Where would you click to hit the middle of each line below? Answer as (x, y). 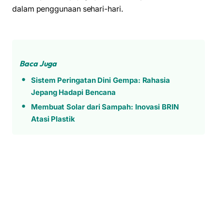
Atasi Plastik (53, 119)
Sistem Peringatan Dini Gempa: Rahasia (100, 80)
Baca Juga (38, 63)
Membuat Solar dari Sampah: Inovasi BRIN (105, 107)
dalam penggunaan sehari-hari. (68, 9)
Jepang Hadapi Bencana (73, 92)
